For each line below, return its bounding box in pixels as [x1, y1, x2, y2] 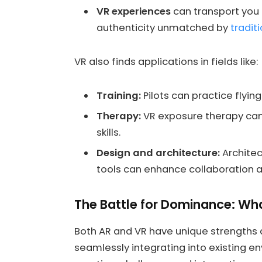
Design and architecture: [96, 146, 220, 160]
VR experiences [96, 5, 171, 19]
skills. [96, 126, 120, 140]
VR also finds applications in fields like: [74, 54, 258, 68]
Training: [96, 88, 141, 102]
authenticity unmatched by [96, 21, 230, 35]
